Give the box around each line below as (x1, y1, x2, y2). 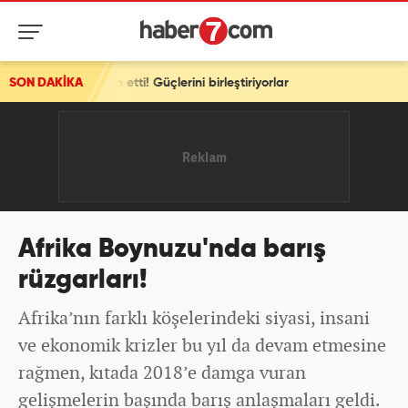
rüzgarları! (18, 268, 148, 294)
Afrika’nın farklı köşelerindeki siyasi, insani (18, 305, 370, 330)
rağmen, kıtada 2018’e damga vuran (18, 360, 306, 384)
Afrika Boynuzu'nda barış (18, 237, 326, 263)
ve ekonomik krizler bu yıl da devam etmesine (18, 332, 386, 357)
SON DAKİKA (9, 76, 83, 89)
